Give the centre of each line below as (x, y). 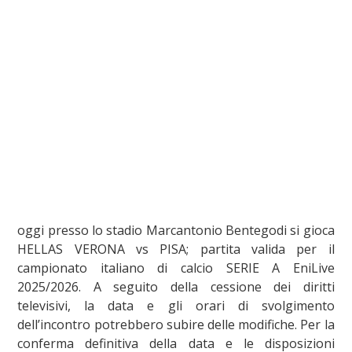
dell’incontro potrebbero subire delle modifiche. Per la (176, 324)
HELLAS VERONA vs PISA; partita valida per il (176, 249)
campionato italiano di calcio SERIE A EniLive (176, 268)
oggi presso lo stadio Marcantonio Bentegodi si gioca (176, 230)
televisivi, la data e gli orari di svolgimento (176, 305)
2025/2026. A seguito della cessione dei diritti (176, 286)
